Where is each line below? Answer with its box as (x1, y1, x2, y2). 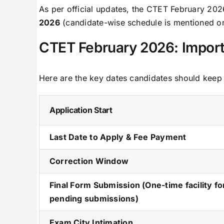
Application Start (49, 104, 112, 115)
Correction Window (49, 155, 129, 166)
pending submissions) (49, 193, 138, 203)
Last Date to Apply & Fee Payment (49, 131, 186, 142)
